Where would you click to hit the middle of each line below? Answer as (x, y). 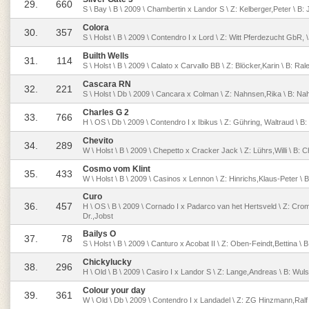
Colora (96, 28)
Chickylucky (107, 262)
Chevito (98, 141)
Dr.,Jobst (98, 216)
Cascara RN (107, 84)
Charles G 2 (106, 112)
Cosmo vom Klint (117, 169)
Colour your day (114, 290)
